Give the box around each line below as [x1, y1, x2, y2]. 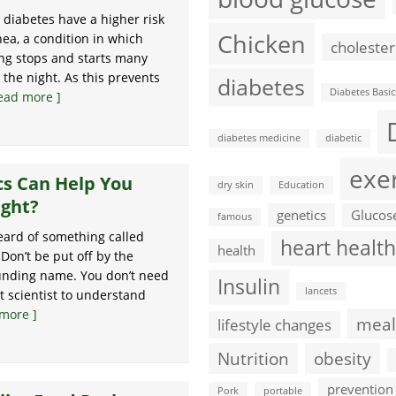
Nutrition [217, 346, 289, 370]
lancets [305, 285, 337, 297]
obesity [314, 346, 371, 370]
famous [217, 210, 252, 223]
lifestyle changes [217, 315, 331, 335]
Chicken [217, 27, 306, 60]
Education [278, 179, 324, 191]
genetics [277, 206, 326, 224]
